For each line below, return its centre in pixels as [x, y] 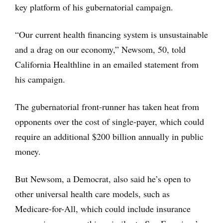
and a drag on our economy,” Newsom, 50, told [100, 49]
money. [28, 151]
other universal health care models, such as [92, 193]
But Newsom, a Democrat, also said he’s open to [103, 178]
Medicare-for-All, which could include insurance [103, 208]
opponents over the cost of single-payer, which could [110, 121]
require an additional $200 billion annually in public [109, 136]
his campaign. [40, 79]
